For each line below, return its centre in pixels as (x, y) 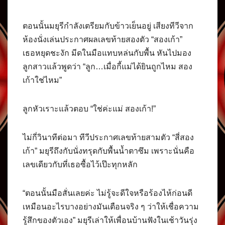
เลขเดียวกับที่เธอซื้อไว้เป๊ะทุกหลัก (80, 165)
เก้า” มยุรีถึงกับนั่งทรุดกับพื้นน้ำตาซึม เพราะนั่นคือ (108, 151)
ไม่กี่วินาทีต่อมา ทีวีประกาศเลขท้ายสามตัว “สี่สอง (108, 138)
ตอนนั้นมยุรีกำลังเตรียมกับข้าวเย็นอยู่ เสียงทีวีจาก (108, 26)
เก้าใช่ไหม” (42, 80)
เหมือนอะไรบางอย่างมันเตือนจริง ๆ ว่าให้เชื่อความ (111, 207)
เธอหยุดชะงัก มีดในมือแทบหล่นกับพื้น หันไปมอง (107, 53)
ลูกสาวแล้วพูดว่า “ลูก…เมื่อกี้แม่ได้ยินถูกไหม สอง (107, 67)
